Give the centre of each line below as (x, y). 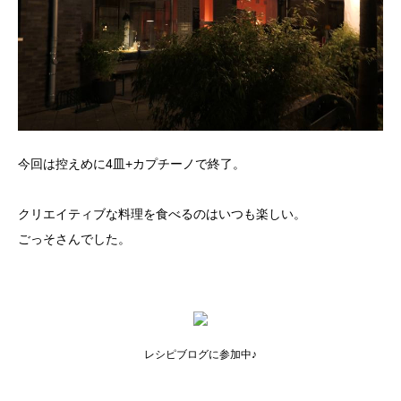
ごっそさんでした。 (74, 239)
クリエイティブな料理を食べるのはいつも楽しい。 (162, 214)
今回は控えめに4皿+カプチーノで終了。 (132, 164)
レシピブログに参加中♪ (200, 355)
